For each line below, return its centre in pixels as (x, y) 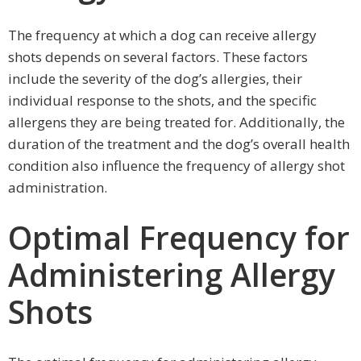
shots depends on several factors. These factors (158, 56)
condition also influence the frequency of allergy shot (176, 165)
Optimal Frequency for (179, 237)
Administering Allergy (172, 274)
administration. (58, 187)
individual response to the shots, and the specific (162, 100)
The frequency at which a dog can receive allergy (162, 35)
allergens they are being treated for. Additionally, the (176, 122)
